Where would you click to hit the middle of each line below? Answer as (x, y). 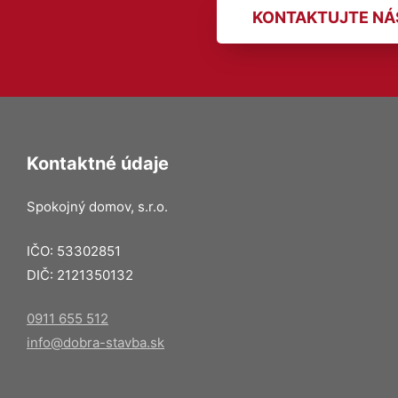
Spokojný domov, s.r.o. (97, 207)
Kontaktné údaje (98, 163)
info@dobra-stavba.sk (96, 342)
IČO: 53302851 (74, 251)
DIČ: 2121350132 (80, 275)
